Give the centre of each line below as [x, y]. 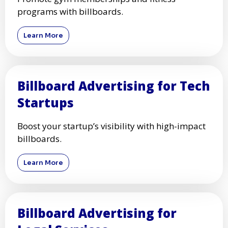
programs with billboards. [70, 11]
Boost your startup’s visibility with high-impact [111, 126]
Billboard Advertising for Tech [114, 86]
